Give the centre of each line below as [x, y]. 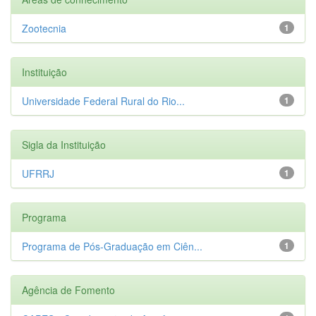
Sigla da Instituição [64, 144]
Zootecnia [44, 28]
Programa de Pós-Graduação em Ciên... [112, 246]
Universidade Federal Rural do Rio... [103, 101]
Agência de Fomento [68, 290]
